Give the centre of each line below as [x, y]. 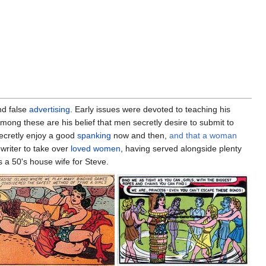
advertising [50, 109]
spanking [94, 135]
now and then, [140, 135]
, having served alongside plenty [181, 148]
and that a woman [203, 135]
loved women [96, 148]
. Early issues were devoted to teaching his [150, 109]
